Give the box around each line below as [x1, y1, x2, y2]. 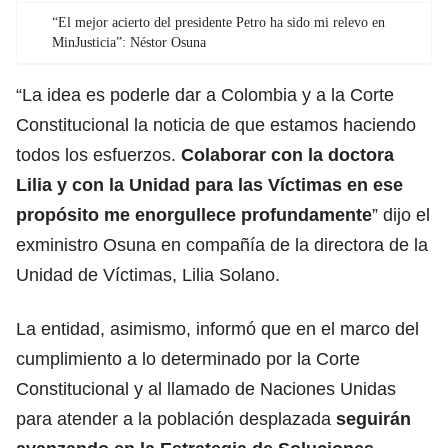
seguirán [331, 408, 411, 429]
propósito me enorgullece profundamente [16, 204, 372, 225]
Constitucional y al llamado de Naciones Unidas [16, 378, 396, 399]
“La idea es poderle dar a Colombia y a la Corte [16, 84, 394, 105]
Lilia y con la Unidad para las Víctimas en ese [16, 174, 403, 195]
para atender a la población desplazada [16, 408, 331, 429]
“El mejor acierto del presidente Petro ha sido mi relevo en [52, 14, 385, 30]
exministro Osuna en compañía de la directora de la [16, 234, 428, 255]
